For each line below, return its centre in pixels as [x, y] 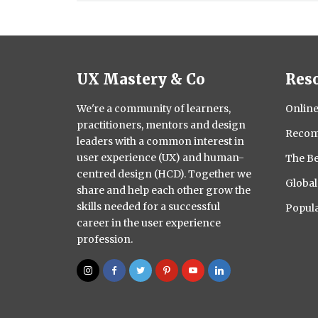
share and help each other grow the [164, 190]
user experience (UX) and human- [160, 157]
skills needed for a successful [148, 206]
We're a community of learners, [154, 108]
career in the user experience [149, 223]
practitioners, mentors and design [161, 125]
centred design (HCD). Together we [164, 174]
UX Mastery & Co [141, 79]
